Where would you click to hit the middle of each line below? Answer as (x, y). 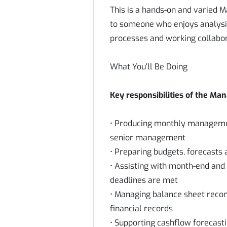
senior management (148, 138)
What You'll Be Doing (149, 67)
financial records (141, 209)
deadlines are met (144, 180)
